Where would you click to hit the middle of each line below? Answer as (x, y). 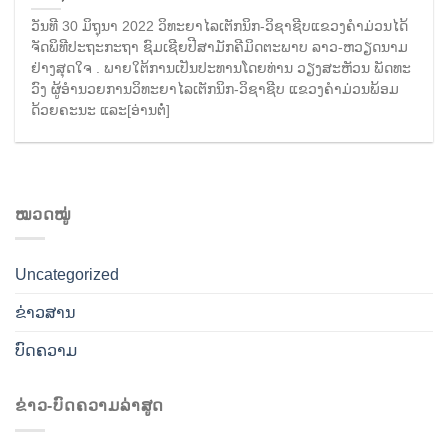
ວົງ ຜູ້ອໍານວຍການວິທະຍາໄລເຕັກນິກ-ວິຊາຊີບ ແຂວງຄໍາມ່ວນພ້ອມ (215, 90)
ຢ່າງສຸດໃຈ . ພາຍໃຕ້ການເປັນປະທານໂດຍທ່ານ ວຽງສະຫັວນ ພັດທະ (221, 69)
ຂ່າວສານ (45, 313)
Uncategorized (67, 275)
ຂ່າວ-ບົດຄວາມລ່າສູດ (90, 406)
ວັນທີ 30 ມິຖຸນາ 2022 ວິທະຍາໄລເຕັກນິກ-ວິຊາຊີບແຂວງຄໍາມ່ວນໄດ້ (220, 27)
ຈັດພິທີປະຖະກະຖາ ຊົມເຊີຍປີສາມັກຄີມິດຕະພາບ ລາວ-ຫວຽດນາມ (220, 48)
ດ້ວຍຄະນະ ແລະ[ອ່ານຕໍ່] (101, 111)
